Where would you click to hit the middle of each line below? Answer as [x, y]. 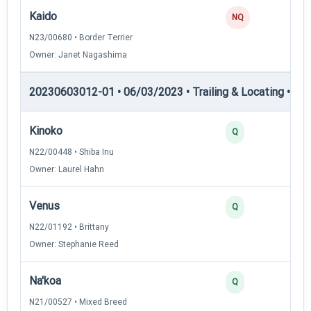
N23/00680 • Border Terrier [81, 37]
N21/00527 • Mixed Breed [78, 302]
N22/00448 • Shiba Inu [72, 152]
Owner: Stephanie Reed [74, 244]
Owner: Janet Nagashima [78, 54]
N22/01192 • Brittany [69, 227]
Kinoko [46, 131]
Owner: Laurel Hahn [67, 169]
